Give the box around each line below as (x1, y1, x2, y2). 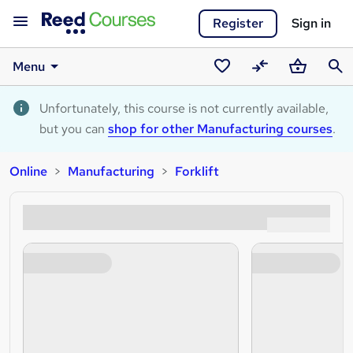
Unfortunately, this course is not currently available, (39, 100, 329, 117)
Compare (247, 78, 302, 95)
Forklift (175, 163, 219, 180)
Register (213, 15, 263, 32)
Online (9, 163, 47, 180)
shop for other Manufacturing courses (108, 121, 333, 137)
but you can (39, 121, 108, 137)
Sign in (292, 15, 331, 32)
